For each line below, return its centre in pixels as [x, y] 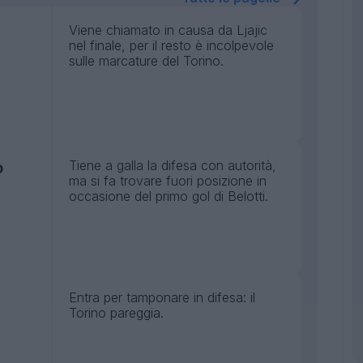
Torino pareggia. [116, 313]
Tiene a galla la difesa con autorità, [173, 166]
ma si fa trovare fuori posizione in [168, 181]
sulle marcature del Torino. [146, 61]
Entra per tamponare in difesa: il [162, 298]
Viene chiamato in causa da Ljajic [168, 30]
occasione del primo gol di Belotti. [169, 196]
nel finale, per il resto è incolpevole [171, 46]
